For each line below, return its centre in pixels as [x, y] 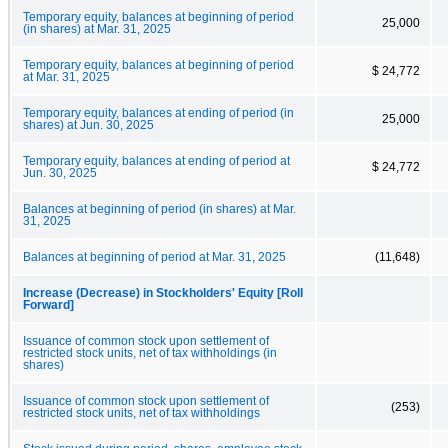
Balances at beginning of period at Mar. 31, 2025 [154, 256]
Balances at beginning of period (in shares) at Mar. [159, 208]
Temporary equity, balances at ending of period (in [158, 112]
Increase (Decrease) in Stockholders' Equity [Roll [163, 292]
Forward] [48, 304]
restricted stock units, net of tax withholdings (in [150, 352]
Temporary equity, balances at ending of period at [156, 160]
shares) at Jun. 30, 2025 [88, 124]
